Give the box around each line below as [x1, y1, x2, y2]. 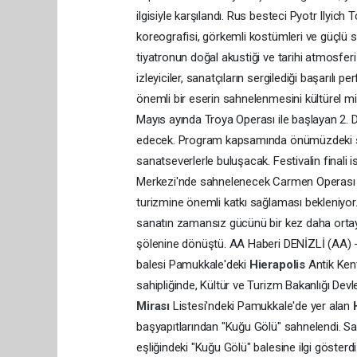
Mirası [136, 299, 173, 314]
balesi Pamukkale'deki [136, 257, 249, 273]
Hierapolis [249, 257, 308, 273]
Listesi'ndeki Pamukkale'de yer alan [172, 299, 353, 314]
